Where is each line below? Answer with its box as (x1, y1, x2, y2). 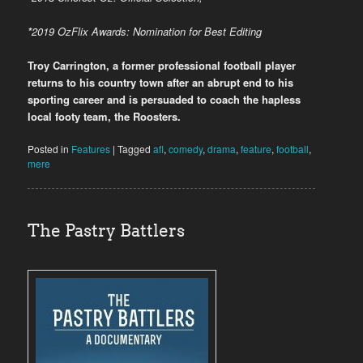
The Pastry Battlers (28, 220, 186, 241)
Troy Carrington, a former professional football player (28, 57, 297, 73)
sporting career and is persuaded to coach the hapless (28, 91, 301, 107)
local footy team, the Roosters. (28, 108, 181, 124)
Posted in (28, 141, 70, 156)
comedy (169, 141, 203, 156)
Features (71, 141, 111, 156)
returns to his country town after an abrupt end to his (28, 74, 294, 90)
